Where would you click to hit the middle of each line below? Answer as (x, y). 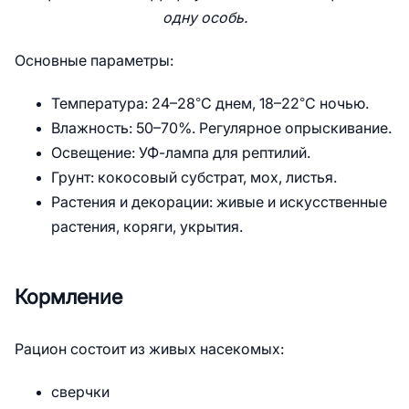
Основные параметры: (94, 61)
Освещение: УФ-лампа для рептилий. (181, 153)
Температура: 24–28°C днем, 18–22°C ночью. (210, 104)
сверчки (80, 392)
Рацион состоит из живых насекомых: (149, 349)
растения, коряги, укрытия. (147, 227)
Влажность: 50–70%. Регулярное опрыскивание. (221, 128)
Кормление (68, 297)
